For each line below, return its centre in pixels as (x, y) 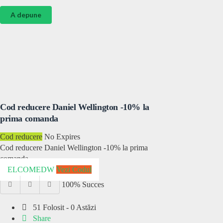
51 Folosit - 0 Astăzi (64, 207)
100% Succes (83, 184)
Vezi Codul (74, 169)
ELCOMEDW (31, 169)
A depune (26, 15)
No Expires (62, 137)
